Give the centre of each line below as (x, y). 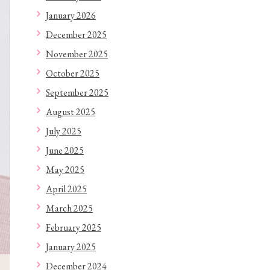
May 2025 (65, 170)
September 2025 (77, 93)
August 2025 (71, 112)
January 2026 (71, 15)
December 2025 (76, 35)
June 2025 (65, 150)
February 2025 (74, 228)
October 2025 (73, 73)
